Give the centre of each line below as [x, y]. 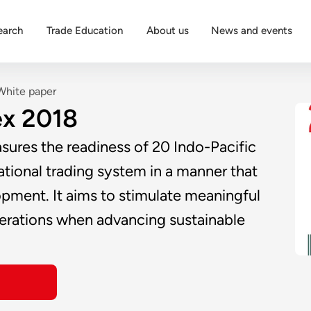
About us [168, 31]
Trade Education [85, 31]
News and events [252, 31]
